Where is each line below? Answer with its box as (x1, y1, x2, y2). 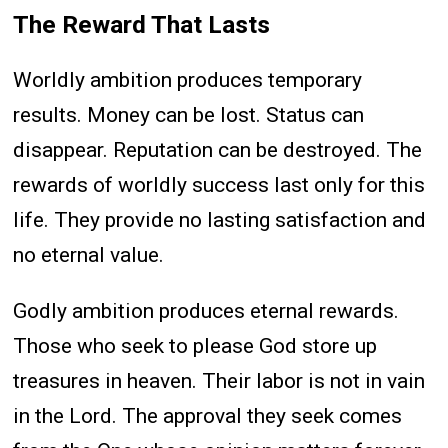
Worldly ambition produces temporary (13, 67, 363, 92)
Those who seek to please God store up (13, 333, 378, 358)
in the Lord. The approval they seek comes (13, 403, 403, 428)
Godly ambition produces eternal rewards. (13, 298, 400, 323)
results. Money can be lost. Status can (13, 102, 365, 127)
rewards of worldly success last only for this (13, 172, 426, 197)
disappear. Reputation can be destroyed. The (13, 137, 423, 162)
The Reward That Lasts (13, 9, 271, 39)
